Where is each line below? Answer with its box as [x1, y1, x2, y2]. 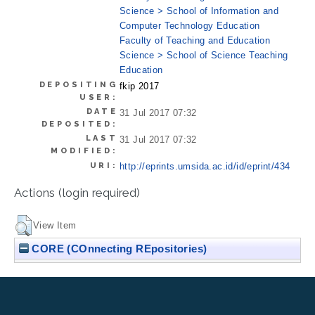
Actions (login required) [14, 186, 141, 200]
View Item [33, 219, 77, 231]
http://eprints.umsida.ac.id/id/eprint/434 [120, 160, 290, 172]
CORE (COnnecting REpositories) [29, 242, 207, 255]
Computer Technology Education [120, 20, 260, 31]
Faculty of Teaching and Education [120, 34, 271, 46]
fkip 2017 [120, 80, 160, 91]
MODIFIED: [51, 146, 118, 155]
